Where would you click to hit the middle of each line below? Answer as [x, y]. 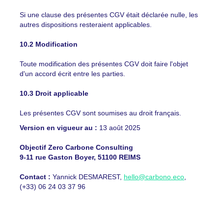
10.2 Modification [49, 44]
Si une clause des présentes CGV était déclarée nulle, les [109, 15]
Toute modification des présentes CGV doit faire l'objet [104, 64]
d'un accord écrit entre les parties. [72, 74]
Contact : [35, 177]
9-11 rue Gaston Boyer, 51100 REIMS [80, 157]
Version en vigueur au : [58, 128]
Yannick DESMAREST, [87, 177]
